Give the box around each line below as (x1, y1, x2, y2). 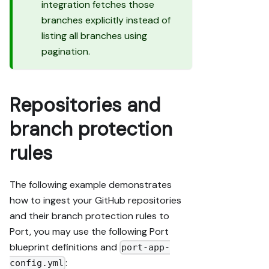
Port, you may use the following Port (10, 225, 169, 238)
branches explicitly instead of (41, 13, 171, 26)
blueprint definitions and (10, 240, 119, 253)
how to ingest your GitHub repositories (10, 193, 181, 207)
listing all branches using (41, 29, 147, 42)
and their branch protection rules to (10, 209, 169, 222)
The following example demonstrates (10, 178, 172, 191)
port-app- (121, 242, 171, 253)
